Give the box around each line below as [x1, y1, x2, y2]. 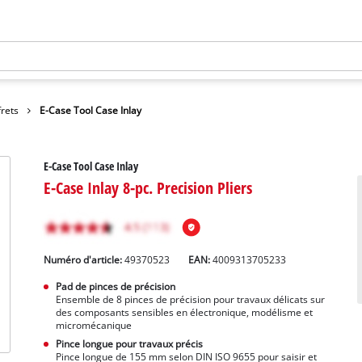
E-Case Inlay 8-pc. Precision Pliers [44, 176, 253, 200]
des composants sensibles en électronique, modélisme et [55, 306, 313, 319]
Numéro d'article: [44, 254, 125, 267]
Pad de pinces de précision [55, 280, 175, 293]
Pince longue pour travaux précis [55, 338, 203, 351]
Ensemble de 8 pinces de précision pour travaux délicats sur [55, 293, 325, 306]
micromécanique [55, 319, 132, 332]
